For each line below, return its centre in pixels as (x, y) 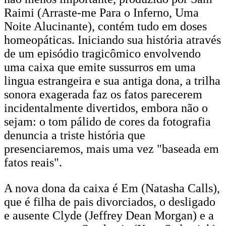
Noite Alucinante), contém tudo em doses (105, 26)
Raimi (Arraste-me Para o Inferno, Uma (101, 13)
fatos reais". (33, 162)
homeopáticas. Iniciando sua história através (112, 40)
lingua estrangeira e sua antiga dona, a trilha (112, 81)
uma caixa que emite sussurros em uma (100, 67)
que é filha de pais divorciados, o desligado (110, 202)
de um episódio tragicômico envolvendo (102, 53)
